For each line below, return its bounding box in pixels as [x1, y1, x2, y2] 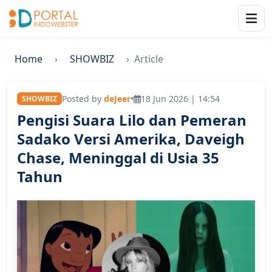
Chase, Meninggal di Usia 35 [17, 148, 219, 168]
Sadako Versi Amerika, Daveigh [17, 129, 245, 149]
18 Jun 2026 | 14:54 [140, 93, 220, 104]
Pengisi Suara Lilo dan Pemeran [17, 110, 246, 130]
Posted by [61, 93, 104, 104]
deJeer [103, 93, 131, 104]
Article [134, 52, 163, 66]
